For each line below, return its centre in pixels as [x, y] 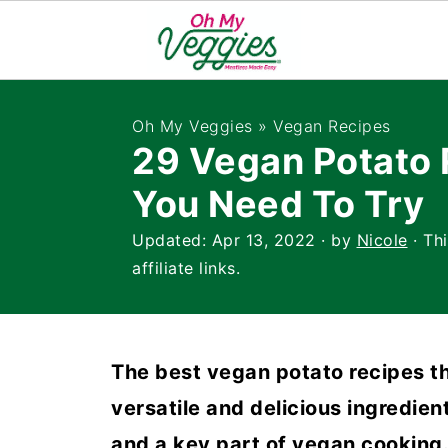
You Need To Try [278, 204]
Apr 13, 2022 [263, 240]
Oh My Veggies [192, 126]
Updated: [172, 240]
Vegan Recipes [332, 126]
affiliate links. [186, 268]
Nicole [382, 240]
